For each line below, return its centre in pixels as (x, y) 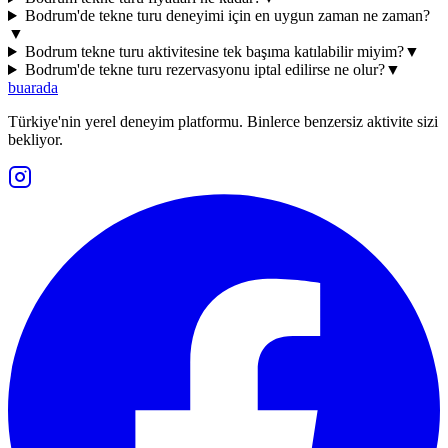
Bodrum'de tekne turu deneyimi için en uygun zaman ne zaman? (227, 16)
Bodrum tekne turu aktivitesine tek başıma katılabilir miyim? (214, 52)
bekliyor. (35, 140)
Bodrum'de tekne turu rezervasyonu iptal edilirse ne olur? (204, 70)
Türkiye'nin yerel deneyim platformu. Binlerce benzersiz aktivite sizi (223, 122)
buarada (33, 88)
